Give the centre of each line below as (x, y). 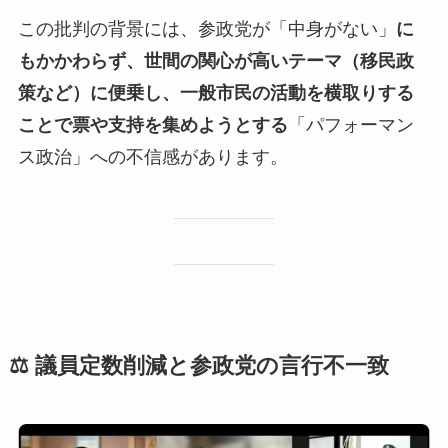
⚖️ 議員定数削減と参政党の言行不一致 (198, 365)
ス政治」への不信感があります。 (152, 157)
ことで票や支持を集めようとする (152, 125)
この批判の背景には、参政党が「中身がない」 (206, 29)
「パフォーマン (350, 125)
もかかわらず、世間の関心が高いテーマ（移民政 (215, 61)
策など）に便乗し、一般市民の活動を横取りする (215, 93)
